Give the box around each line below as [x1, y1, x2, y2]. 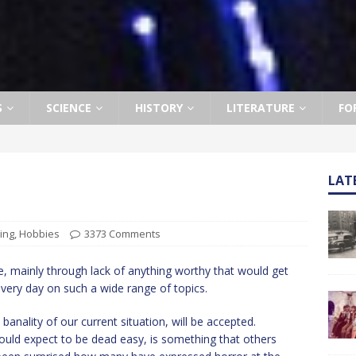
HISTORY [135, 100, 183, 115]
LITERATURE [226, 100, 295, 115]
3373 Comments [84, 226, 161, 241]
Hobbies [19, 226, 60, 241]
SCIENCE [46, 100, 91, 115]
